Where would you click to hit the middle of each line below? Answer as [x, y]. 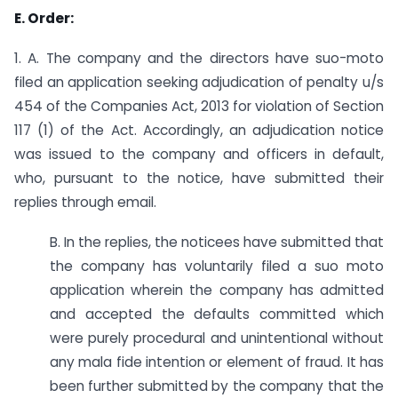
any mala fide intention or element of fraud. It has [217, 362]
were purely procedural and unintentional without [217, 338]
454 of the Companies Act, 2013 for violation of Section [199, 107]
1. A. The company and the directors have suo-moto [199, 59]
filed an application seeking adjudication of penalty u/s [199, 83]
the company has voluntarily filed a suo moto [217, 267]
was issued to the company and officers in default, [199, 155]
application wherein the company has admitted [217, 291]
